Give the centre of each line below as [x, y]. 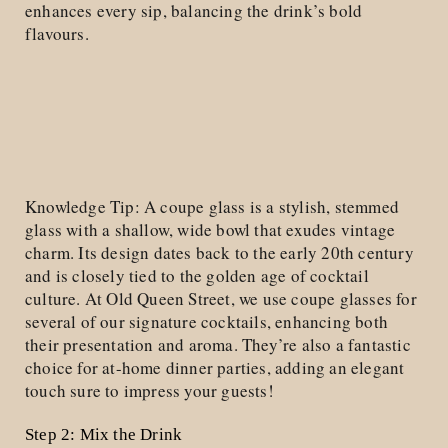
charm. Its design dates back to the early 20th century [219, 252]
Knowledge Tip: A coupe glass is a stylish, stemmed [212, 206]
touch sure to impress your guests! [149, 390]
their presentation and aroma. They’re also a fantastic [218, 344]
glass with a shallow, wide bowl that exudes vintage [210, 229]
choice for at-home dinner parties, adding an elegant [215, 367]
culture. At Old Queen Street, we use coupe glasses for [221, 298]
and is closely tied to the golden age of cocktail [197, 275]
